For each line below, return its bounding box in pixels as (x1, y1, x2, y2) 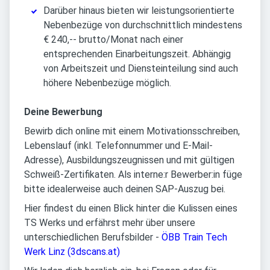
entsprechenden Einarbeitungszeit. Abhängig (43, 48, 231, 60)
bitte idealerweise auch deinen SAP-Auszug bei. (24, 183, 225, 195)
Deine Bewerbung (24, 106, 102, 118)
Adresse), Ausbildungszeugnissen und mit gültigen (24, 154, 234, 166)
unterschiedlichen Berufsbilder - (24, 231, 162, 243)
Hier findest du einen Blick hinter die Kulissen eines (24, 202, 237, 215)
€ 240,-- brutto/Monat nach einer (43, 34, 183, 46)
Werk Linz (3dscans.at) (24, 246, 120, 258)
